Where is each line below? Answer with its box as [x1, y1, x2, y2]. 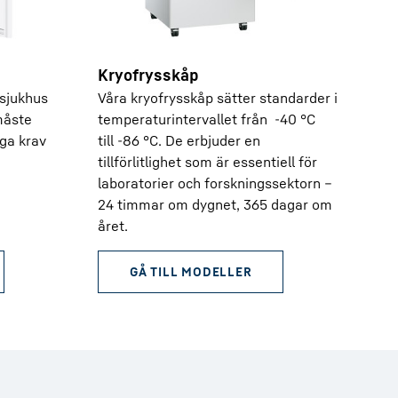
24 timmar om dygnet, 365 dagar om [98, 195, 332, 213]
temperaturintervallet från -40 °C [98, 110, 315, 128]
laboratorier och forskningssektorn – [98, 174, 332, 192]
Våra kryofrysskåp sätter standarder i [98, 89, 338, 107]
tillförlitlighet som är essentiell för [98, 153, 317, 171]
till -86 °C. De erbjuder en [98, 131, 260, 149]
